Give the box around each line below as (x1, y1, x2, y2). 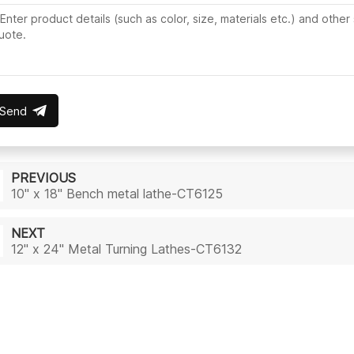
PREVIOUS (11, 169, 77, 186)
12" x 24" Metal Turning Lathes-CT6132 (11, 240, 243, 257)
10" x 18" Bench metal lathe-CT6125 (11, 185, 224, 201)
